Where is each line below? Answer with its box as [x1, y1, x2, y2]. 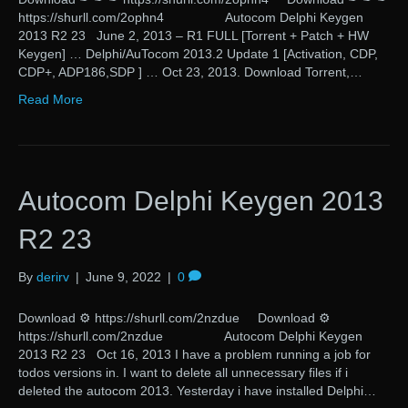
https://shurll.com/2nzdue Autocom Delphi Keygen [18, 329, 362, 344]
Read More [18, 92, 83, 107]
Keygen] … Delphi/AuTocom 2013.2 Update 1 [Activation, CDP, [18, 46, 378, 62]
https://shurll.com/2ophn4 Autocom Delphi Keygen [18, 10, 363, 25]
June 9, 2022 [86, 270, 161, 285]
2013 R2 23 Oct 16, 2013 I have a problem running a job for [18, 347, 371, 362]
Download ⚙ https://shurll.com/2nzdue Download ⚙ [18, 311, 331, 326]
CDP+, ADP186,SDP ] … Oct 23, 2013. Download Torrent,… [18, 65, 362, 80]
